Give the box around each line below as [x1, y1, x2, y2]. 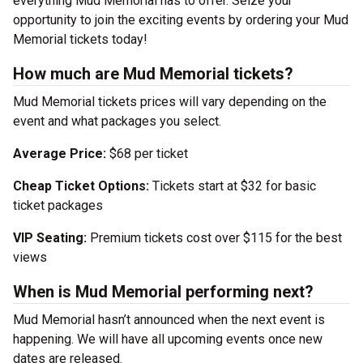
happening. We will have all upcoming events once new [13, 331, 322, 347]
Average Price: [13, 146, 109, 161]
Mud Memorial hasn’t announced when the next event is [13, 312, 325, 327]
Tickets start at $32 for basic [149, 178, 316, 194]
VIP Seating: [13, 230, 87, 246]
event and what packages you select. [13, 113, 221, 129]
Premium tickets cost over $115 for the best [87, 230, 342, 246]
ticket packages [13, 198, 103, 213]
